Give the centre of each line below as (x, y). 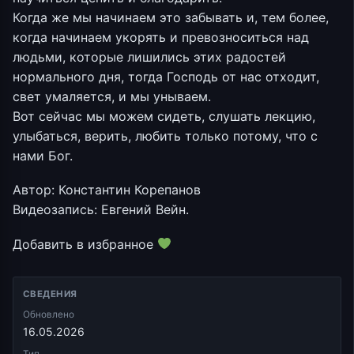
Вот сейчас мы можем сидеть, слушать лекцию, (164, 116)
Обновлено (49, 314)
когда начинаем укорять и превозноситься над (161, 37)
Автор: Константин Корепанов (107, 190)
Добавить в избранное (85, 244)
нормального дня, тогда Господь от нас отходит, (166, 76)
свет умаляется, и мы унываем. (112, 96)
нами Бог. (43, 155)
